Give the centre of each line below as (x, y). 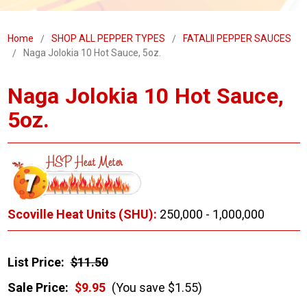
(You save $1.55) (155, 288)
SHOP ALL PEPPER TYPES (108, 39)
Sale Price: (38, 288)
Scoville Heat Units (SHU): (82, 214)
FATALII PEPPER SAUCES (237, 39)
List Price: (36, 262)
